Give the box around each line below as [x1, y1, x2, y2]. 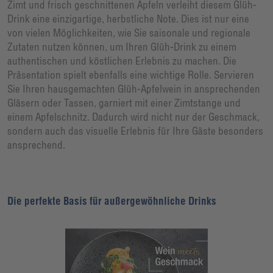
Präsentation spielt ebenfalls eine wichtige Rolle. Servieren [7, 68, 254, 81]
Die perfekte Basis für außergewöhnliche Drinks [7, 194, 216, 208]
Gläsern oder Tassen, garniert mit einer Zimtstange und [7, 96, 241, 109]
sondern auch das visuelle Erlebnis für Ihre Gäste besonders [7, 124, 263, 137]
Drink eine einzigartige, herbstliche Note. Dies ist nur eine [7, 12, 249, 25]
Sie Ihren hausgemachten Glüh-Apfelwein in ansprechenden [7, 82, 260, 95]
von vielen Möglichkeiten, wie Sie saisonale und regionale [7, 26, 250, 39]
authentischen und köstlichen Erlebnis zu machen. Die [7, 54, 236, 67]
